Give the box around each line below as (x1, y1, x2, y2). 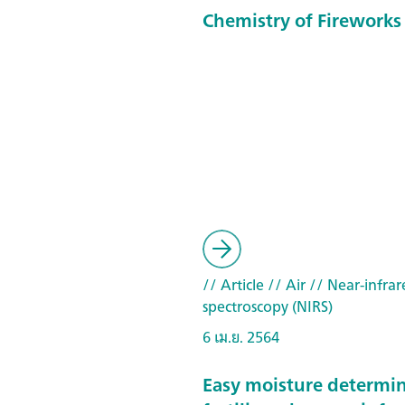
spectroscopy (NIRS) (202, 294, 333, 319)
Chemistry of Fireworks (202, 4, 401, 36)
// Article (202, 272, 264, 297)
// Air (264, 272, 306, 297)
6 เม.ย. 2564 (202, 325, 279, 350)
